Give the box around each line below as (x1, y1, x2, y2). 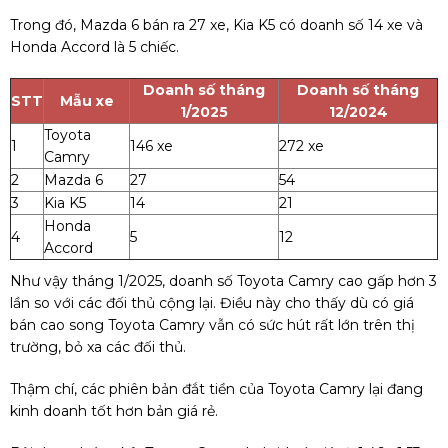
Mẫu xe (59, 92, 114, 111)
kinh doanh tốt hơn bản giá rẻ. (10, 402, 218, 421)
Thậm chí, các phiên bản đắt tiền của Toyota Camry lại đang (10, 380, 423, 399)
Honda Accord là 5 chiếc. (10, 38, 179, 57)
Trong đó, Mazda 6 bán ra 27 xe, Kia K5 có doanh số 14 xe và (10, 16, 423, 35)
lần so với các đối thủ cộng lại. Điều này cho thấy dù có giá (10, 294, 414, 313)
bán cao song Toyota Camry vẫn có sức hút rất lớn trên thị (10, 316, 415, 335)
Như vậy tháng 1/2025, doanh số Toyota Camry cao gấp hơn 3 (10, 272, 437, 291)
